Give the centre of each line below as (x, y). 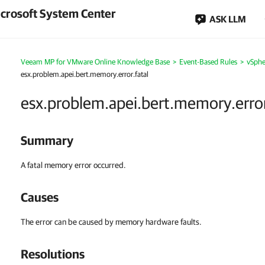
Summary (47, 140)
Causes (40, 197)
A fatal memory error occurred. (73, 165)
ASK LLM (228, 19)
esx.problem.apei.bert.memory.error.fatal (85, 74)
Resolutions (53, 254)
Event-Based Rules (208, 62)
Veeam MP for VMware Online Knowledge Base (95, 62)
